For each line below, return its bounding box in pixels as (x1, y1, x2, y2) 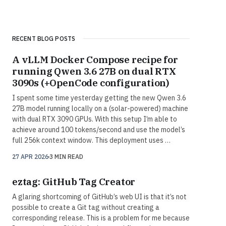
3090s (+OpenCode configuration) (12, 77, 170, 89)
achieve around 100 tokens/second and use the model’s (12, 125, 185, 135)
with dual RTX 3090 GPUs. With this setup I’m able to (12, 115, 177, 124)
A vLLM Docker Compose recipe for (12, 53, 178, 66)
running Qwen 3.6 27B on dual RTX (12, 65, 176, 78)
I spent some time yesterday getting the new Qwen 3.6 (12, 93, 186, 103)
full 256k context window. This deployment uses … (12, 136, 171, 145)
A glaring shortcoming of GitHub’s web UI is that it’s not (12, 192, 187, 202)
